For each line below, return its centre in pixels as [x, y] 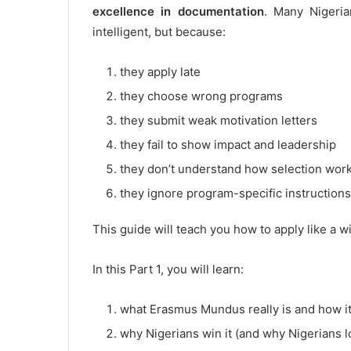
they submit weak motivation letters [219, 120]
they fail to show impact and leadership [228, 144]
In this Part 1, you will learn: [168, 269]
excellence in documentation [178, 11]
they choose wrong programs [201, 96]
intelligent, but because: [159, 31]
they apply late [160, 71]
